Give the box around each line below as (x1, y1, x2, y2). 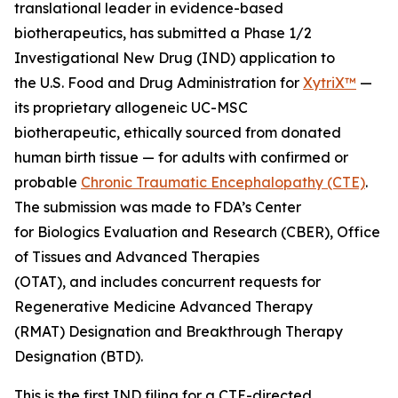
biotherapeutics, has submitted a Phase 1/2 (14, 24, 312, 43)
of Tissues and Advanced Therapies (14, 248, 259, 267)
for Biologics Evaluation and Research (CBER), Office (14, 223, 380, 242)
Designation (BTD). (14, 347, 143, 366)
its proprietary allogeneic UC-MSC (14, 99, 248, 117)
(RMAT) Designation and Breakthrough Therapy (14, 322, 343, 341)
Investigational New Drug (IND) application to (14, 49, 335, 68)
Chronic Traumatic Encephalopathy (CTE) (81, 173, 365, 192)
